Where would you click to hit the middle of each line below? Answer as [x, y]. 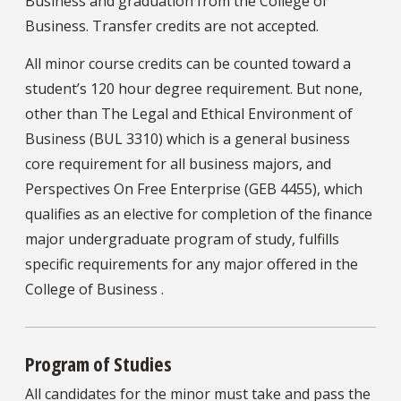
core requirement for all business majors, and [178, 164]
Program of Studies [98, 364]
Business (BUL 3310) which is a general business [188, 139]
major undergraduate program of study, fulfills [182, 239]
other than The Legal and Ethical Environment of [189, 114]
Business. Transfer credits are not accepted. [172, 26]
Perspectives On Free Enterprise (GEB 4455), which [194, 189]
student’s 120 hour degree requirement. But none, [194, 89]
